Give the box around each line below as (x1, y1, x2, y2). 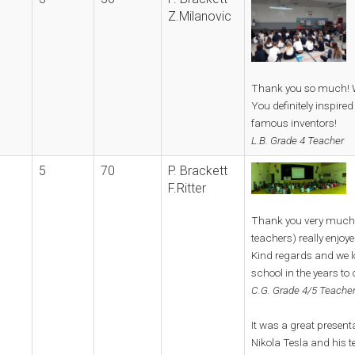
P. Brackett (168, 162, 227, 178)
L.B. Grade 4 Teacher (251, 133, 344, 147)
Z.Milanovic (168, 8, 231, 24)
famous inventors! (251, 116, 337, 129)
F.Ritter (168, 180, 206, 196)
